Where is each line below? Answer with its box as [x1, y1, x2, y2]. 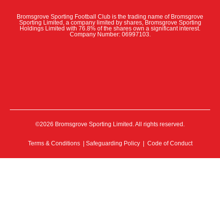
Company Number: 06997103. [69, 30, 151, 38]
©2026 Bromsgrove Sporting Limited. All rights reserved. [35, 120, 185, 128]
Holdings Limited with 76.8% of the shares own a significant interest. [20, 25, 200, 32]
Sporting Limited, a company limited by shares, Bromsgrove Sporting [19, 19, 201, 26]
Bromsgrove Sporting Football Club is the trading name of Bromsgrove [17, 13, 203, 20]
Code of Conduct [147, 139, 192, 147]
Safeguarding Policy [85, 139, 140, 147]
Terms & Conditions [27, 139, 80, 147]
